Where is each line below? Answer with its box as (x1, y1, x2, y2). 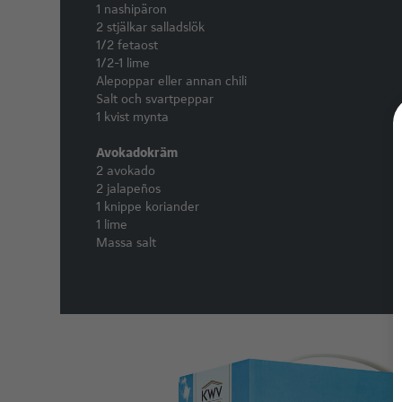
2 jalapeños (96, 180, 162, 197)
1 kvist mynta (96, 109, 170, 125)
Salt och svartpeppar (96, 91, 214, 107)
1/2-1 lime (96, 55, 151, 71)
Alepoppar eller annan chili (96, 73, 248, 89)
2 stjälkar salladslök (96, 19, 205, 35)
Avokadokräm (96, 144, 179, 161)
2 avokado (96, 162, 156, 179)
